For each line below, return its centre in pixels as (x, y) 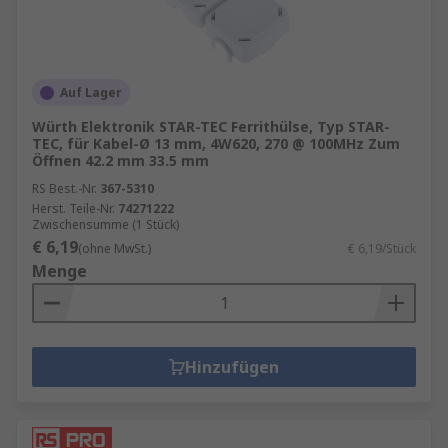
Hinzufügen (232, 367)
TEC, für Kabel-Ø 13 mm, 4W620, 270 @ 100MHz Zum (216, 143)
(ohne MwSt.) (114, 248)
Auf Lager (91, 92)
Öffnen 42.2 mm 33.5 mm (120, 160)
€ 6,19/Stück (382, 248)
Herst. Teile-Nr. (73, 208)
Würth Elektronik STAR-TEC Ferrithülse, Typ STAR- (211, 126)
